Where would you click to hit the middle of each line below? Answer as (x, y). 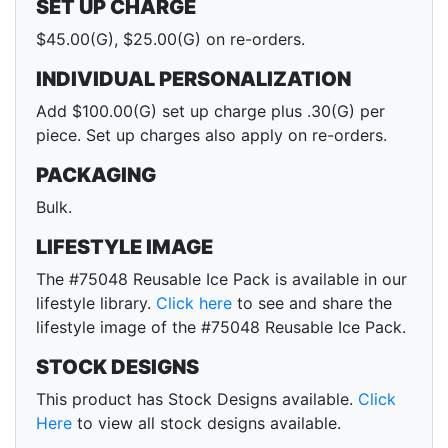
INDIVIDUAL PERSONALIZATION (193, 79)
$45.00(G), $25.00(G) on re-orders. (170, 39)
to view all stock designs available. (206, 423)
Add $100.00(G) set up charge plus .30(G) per (210, 111)
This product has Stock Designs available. (197, 399)
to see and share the (312, 303)
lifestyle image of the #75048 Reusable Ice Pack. (221, 327)
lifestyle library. (96, 303)
